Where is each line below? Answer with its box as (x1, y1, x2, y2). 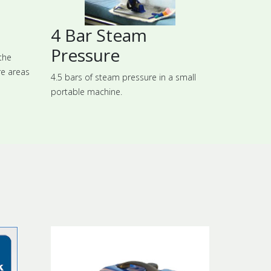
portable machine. (50, 85, 122, 97)
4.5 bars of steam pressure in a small (50, 71, 196, 83)
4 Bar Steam (50, 23, 147, 47)
